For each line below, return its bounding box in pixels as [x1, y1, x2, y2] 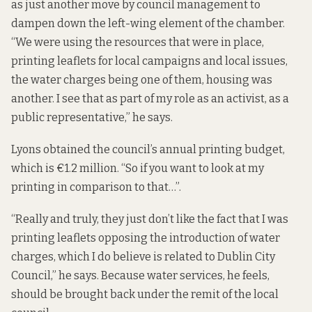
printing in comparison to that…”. [11, 180, 181, 194]
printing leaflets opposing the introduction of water [11, 231, 280, 245]
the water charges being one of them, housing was [11, 72, 272, 86]
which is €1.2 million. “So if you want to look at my [11, 161, 264, 175]
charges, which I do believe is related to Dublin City [11, 250, 275, 264]
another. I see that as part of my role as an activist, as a [11, 91, 289, 105]
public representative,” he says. [11, 110, 173, 124]
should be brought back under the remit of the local [11, 288, 279, 302]
